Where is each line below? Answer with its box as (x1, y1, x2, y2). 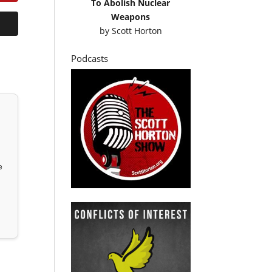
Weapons (111, 10, 151, 22)
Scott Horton (111, 24, 162, 36)
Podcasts (71, 52, 109, 64)
